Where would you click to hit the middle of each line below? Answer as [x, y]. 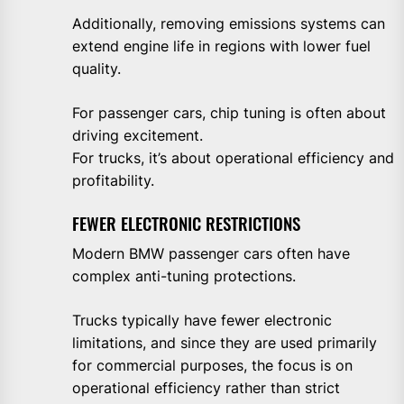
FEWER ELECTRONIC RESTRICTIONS [186, 223]
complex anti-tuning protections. [184, 275]
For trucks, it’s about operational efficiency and [233, 157]
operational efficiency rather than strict [206, 387]
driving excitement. [138, 135]
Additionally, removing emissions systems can [229, 23]
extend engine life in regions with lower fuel [221, 46]
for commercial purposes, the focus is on [212, 365]
